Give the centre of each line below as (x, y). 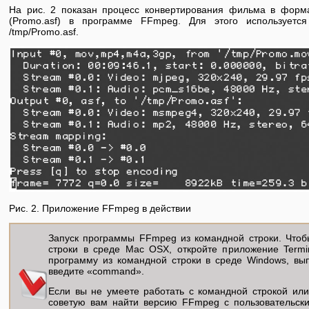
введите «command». (96, 271)
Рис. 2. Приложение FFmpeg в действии (100, 208)
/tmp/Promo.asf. (44, 31)
